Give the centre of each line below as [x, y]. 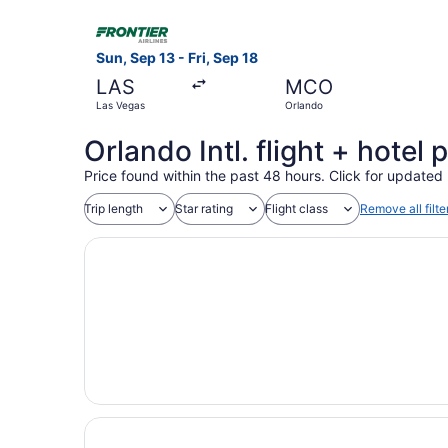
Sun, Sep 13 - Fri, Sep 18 [177, 57]
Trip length [113, 208]
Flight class [296, 208]
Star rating [204, 208]
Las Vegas [120, 104]
